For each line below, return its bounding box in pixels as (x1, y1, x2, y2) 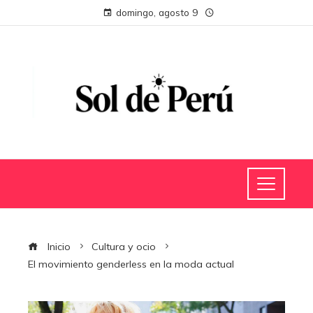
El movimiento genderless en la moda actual (28, 257, 234, 270)
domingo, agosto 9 (115, 6, 198, 18)
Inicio (45, 240, 71, 253)
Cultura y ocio (92, 240, 156, 253)
